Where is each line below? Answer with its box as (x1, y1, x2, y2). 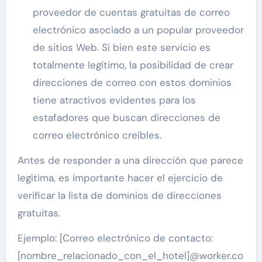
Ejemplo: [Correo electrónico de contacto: (17, 232, 213, 245)
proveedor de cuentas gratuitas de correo (32, 6, 230, 19)
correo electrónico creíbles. (32, 129, 161, 142)
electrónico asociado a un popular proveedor (32, 23, 244, 37)
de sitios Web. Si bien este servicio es (32, 41, 211, 54)
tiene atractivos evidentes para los (32, 94, 196, 107)
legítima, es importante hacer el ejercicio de (17, 171, 223, 185)
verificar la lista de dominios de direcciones (17, 189, 222, 202)
